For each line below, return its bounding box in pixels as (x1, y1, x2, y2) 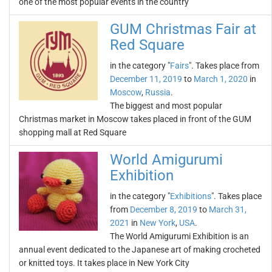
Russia (145, 87, 171, 97)
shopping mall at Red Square (19, 127, 126, 137)
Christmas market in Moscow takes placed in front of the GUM (19, 114, 251, 124)
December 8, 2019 (130, 205, 197, 214)
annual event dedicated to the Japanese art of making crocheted (19, 245, 260, 254)
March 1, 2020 (194, 74, 248, 84)
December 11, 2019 (110, 74, 182, 84)
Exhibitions (170, 191, 211, 201)
